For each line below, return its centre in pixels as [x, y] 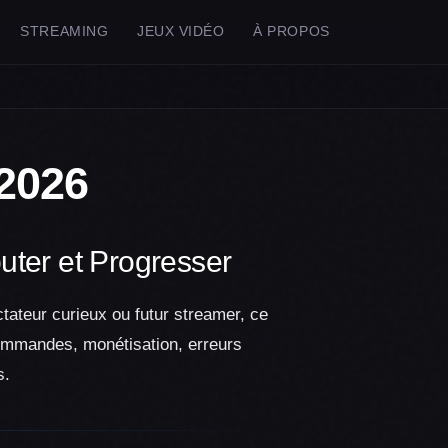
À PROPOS [291, 31]
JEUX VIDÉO [181, 31]
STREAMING [64, 31]
